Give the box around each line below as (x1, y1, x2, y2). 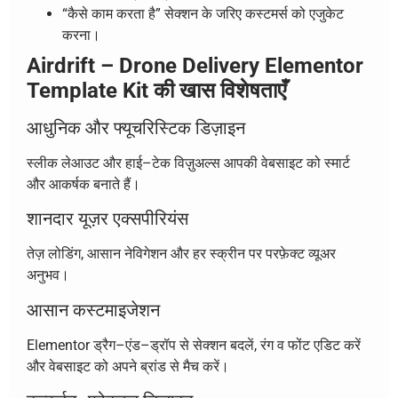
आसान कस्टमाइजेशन (27, 298, 160, 321)
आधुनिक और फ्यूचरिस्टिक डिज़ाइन (27, 116, 245, 139)
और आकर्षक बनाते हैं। (27, 175, 140, 193)
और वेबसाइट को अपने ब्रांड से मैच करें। (27, 357, 229, 375)
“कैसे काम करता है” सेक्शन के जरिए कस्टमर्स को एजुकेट (62, 4, 344, 22)
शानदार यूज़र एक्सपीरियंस (27, 208, 188, 230)
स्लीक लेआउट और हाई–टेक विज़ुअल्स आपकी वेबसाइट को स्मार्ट (27, 154, 350, 171)
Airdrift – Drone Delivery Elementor (27, 52, 363, 78)
